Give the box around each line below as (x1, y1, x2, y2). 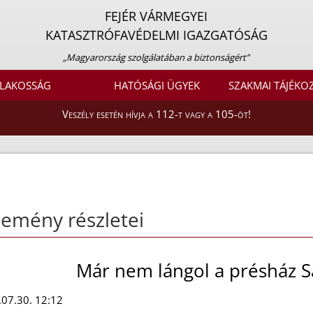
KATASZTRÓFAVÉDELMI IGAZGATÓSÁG (45, 27, 268, 43)
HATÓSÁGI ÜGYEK (113, 78, 200, 93)
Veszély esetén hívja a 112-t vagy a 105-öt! (62, 107, 251, 122)
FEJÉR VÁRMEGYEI (105, 8, 208, 24)
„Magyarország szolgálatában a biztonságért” (63, 51, 250, 64)
